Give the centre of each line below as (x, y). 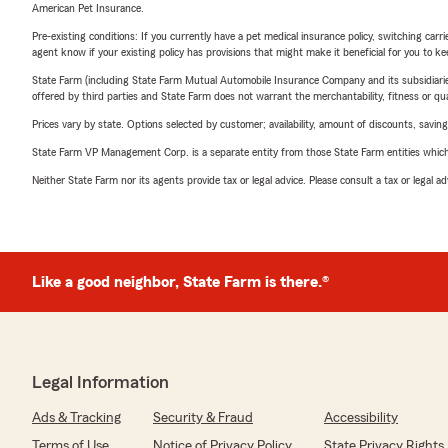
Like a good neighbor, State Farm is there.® (180, 282)
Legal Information (100, 382)
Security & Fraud (203, 418)
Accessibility (361, 418)
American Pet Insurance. (88, 8)
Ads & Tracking (76, 418)
